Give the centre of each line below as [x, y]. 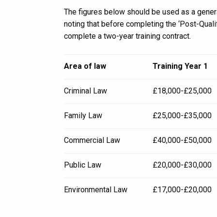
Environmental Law [96, 190]
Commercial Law [92, 140]
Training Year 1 [180, 66]
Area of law [85, 66]
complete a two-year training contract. [127, 36]
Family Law [83, 116]
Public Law [83, 165]
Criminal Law [85, 91]
